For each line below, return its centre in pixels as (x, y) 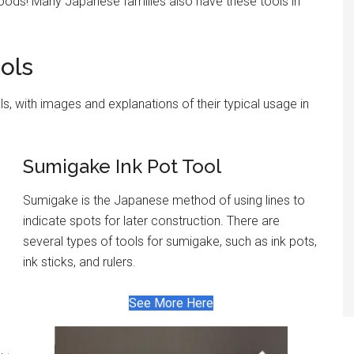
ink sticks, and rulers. (79, 262)
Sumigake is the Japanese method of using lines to (164, 200)
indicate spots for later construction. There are (151, 220)
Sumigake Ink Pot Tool (122, 166)
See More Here (171, 303)
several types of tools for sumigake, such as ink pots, (170, 241)
